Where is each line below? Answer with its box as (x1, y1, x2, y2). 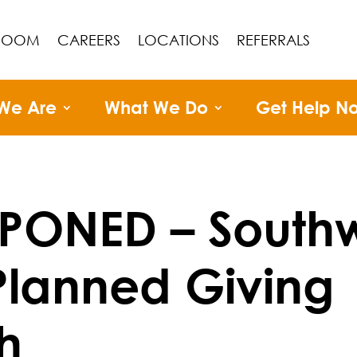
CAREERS (57, 31, 121, 49)
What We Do (104, 97, 208, 118)
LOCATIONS (138, 31, 220, 49)
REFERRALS (237, 31, 311, 49)
